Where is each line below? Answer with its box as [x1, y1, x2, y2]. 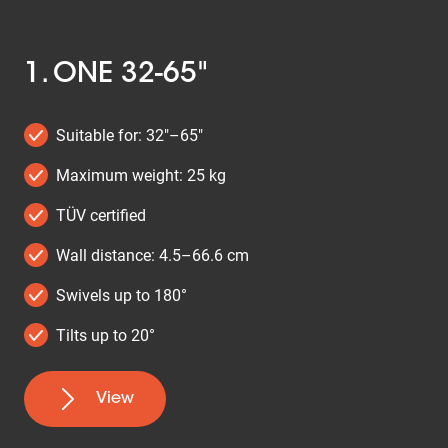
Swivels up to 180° [56, 285, 187, 305]
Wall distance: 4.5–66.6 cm [56, 245, 249, 265]
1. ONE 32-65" [24, 61, 208, 89]
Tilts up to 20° [56, 325, 155, 345]
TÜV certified [56, 205, 146, 225]
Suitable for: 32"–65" [56, 125, 203, 145]
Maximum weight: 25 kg [56, 165, 226, 185]
